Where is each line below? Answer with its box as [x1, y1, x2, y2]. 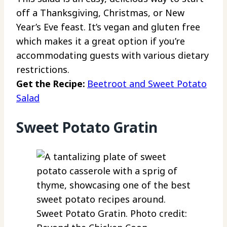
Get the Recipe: [16, 77, 87, 90]
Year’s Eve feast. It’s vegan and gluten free [16, 20, 200, 33]
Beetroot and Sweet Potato [87, 77, 207, 90]
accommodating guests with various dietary [16, 49, 209, 61]
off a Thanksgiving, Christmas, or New [16, 6, 184, 19]
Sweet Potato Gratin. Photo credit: [36, 207, 187, 220]
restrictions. [16, 63, 69, 75]
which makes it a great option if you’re [16, 34, 185, 47]
